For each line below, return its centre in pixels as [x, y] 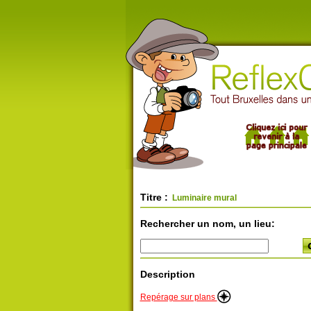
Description [167, 274]
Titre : [154, 197]
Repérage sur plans [178, 297]
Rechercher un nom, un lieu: [207, 224]
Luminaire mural [203, 198]
